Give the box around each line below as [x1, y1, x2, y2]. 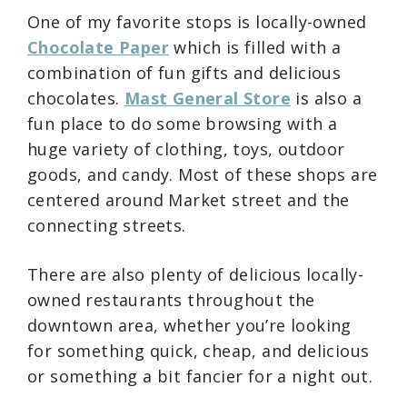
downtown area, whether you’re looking [27, 313, 352, 336]
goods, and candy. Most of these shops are [27, 163, 378, 185]
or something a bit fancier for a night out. [27, 364, 373, 387]
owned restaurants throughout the [27, 288, 315, 311]
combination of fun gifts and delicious [27, 61, 342, 84]
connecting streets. [27, 213, 186, 236]
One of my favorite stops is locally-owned [27, 10, 367, 33]
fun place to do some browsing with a [27, 112, 338, 134]
